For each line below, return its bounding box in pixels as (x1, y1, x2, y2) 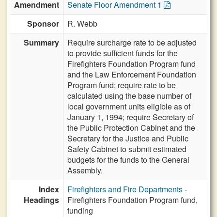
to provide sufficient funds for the (67, 47, 178, 59)
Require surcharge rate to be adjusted (67, 37, 197, 48)
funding (67, 205, 93, 216)
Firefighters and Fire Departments (67, 184, 183, 195)
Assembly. (67, 165, 103, 176)
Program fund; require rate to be (67, 79, 176, 91)
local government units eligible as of (67, 101, 190, 112)
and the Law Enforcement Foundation (67, 69, 196, 80)
